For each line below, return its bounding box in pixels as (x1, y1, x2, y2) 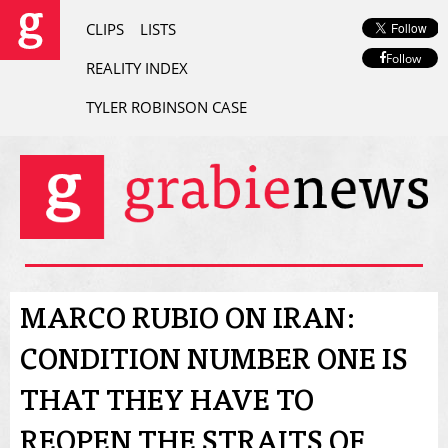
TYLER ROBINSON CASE (86, 97, 247, 117)
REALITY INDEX (86, 58, 188, 78)
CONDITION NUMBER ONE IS (20, 349, 408, 378)
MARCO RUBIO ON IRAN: (20, 308, 355, 337)
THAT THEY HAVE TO (20, 390, 314, 419)
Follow (385, 49, 421, 67)
